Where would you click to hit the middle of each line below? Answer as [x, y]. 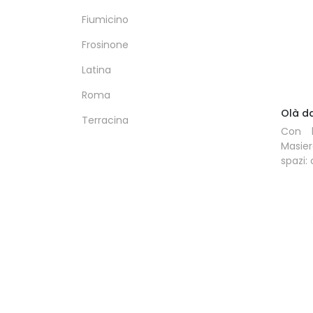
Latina [96, 70]
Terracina [105, 120]
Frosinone [105, 45]
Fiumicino [105, 20]
